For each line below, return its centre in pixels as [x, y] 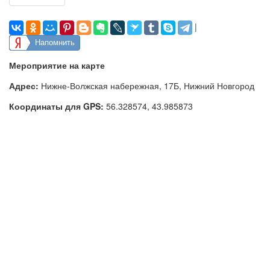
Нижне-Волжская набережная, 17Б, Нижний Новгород [148, 85]
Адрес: [24, 85]
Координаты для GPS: [56, 106]
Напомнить [55, 42]
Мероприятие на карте [57, 65]
